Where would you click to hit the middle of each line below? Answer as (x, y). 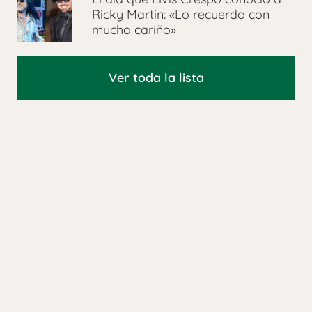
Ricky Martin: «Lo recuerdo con (181, 15)
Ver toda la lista (156, 78)
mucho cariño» (134, 30)
